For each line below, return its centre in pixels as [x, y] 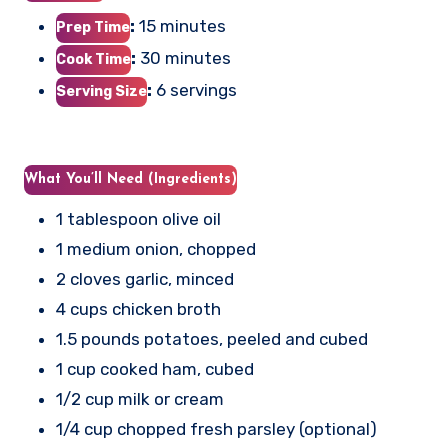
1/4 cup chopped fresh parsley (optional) [223, 429]
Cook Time [93, 59]
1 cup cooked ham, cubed [158, 369]
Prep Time [93, 27]
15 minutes [180, 26]
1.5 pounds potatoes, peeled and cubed [217, 339]
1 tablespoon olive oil [142, 219]
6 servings [194, 90]
